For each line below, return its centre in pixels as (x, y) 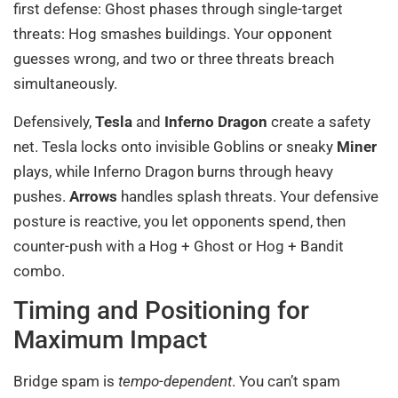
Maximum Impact (110, 340)
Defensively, (54, 121)
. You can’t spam (286, 382)
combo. (39, 271)
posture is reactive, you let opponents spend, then (179, 221)
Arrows (93, 196)
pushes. (41, 196)
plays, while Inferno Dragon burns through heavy (173, 171)
